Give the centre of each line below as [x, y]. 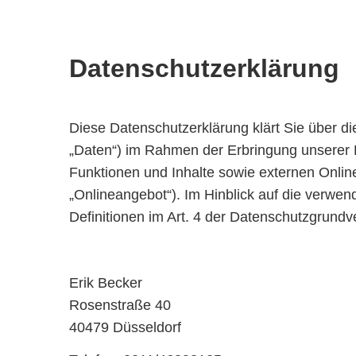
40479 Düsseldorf [125, 327]
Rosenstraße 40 [120, 305]
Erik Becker [106, 282]
